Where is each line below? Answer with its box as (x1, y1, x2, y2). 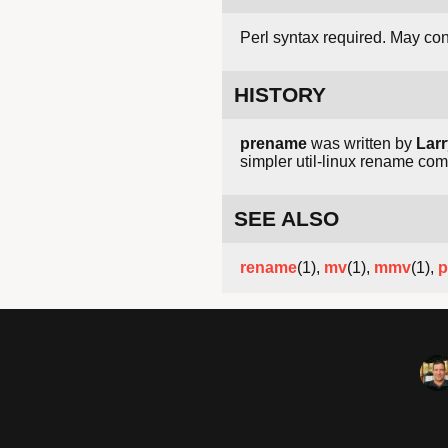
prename (240, 135, 307, 153)
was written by (307, 135, 416, 153)
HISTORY (234, 83, 326, 107)
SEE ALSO (234, 207, 339, 231)
